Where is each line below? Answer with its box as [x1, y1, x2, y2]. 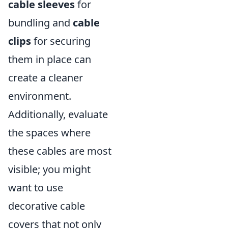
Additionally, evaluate [8, 107, 108, 121]
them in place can [8, 52, 91, 66]
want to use [8, 180, 63, 194]
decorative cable [8, 198, 85, 213]
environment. [8, 89, 71, 103]
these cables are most [8, 144, 111, 158]
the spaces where [8, 125, 91, 139]
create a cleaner [8, 70, 83, 84]
